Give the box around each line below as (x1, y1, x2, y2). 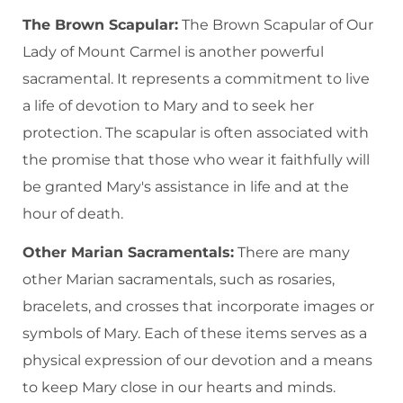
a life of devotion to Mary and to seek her (22, 97, 314, 115)
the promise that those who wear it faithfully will (22, 151, 370, 169)
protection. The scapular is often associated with (22, 124, 369, 142)
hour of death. (22, 205, 123, 223)
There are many (234, 244, 350, 262)
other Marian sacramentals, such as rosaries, (22, 271, 335, 289)
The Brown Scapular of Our (178, 16, 373, 34)
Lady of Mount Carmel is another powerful (22, 43, 324, 61)
